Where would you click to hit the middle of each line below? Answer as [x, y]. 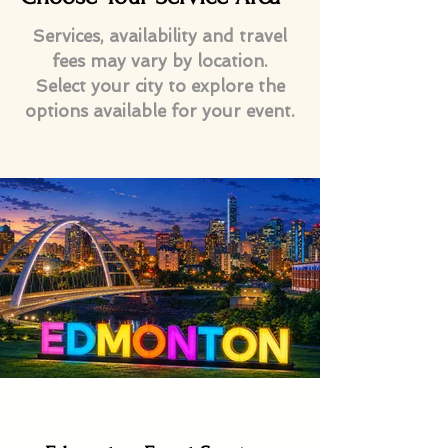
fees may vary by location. [160, 61]
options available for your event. [160, 111]
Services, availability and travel [160, 36]
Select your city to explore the [160, 86]
